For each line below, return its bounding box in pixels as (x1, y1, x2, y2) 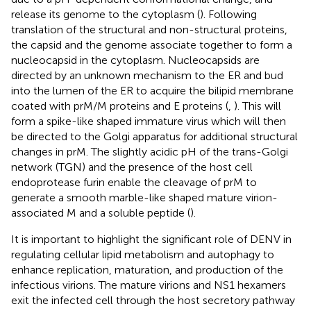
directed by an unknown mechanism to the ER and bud (11, 68, 283, 82)
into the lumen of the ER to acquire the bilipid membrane (11, 83, 294, 97)
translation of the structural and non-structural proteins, (11, 22, 287, 36)
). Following (200, 7, 257, 21)
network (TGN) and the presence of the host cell (11, 160, 253, 174)
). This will (234, 99, 281, 112)
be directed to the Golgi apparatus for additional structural (11, 129, 298, 143)
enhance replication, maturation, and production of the (11, 262, 283, 276)
